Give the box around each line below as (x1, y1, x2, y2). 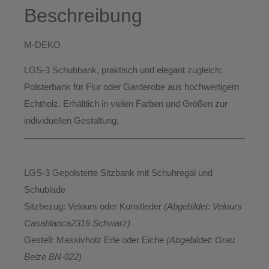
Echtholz (24, 98, 58, 109)
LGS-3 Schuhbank (24, 65, 97, 76)
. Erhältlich (58, 98, 101, 109)
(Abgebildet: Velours (164, 201, 242, 212)
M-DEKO (24, 40, 61, 50)
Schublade (24, 184, 65, 195)
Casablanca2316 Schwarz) (24, 218, 130, 229)
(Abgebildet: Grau (166, 235, 235, 246)
